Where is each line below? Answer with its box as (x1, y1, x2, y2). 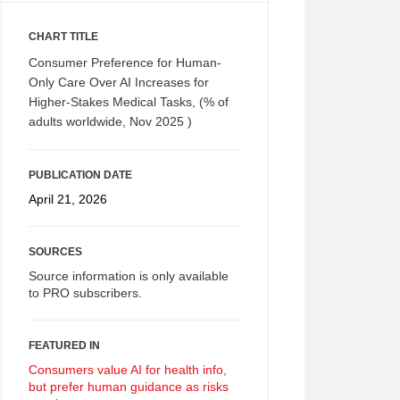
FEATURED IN (29, 339, 100, 352)
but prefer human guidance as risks (29, 379, 229, 394)
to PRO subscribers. (29, 286, 142, 300)
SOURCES (29, 246, 82, 258)
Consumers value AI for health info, (29, 362, 227, 377)
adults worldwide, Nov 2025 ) (29, 114, 192, 129)
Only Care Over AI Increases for (29, 75, 209, 89)
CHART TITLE (29, 30, 98, 43)
